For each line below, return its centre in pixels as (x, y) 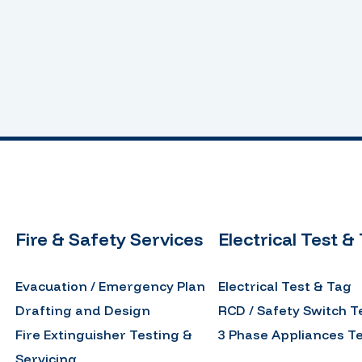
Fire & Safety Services (109, 239)
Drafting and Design (82, 310)
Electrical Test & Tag (284, 286)
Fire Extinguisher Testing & (103, 334)
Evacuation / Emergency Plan (110, 286)
